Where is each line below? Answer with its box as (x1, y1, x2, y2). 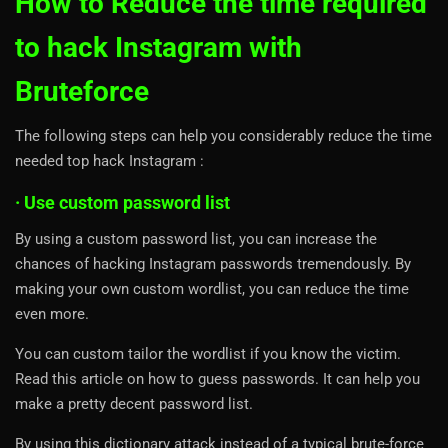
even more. (15, 305, 89, 324)
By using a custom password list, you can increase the (15, 230, 377, 249)
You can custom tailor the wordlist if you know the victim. (15, 345, 401, 364)
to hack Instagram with (15, 31, 302, 65)
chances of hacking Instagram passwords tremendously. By (15, 255, 411, 274)
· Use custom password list (15, 192, 230, 214)
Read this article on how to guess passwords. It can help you (15, 370, 420, 389)
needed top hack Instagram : (15, 152, 204, 171)
